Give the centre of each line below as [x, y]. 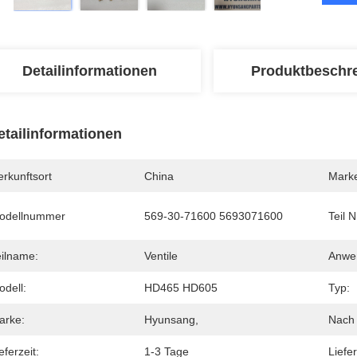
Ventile [161, 256]
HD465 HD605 [181, 288]
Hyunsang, [171, 320]
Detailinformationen [89, 71]
